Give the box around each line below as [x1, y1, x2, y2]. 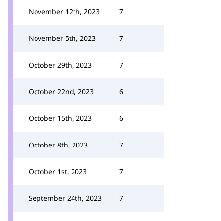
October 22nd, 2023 [29, 87, 94, 96]
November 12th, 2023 [29, 7, 100, 16]
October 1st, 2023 [29, 167, 87, 176]
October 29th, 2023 [29, 60, 92, 70]
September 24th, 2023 [29, 193, 102, 203]
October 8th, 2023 [29, 140, 88, 149]
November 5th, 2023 [29, 34, 96, 43]
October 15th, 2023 [29, 113, 92, 123]
